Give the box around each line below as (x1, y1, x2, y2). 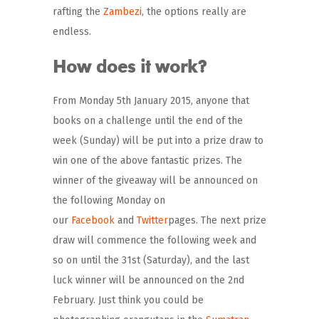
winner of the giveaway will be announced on (53, 174, 258, 187)
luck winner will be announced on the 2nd (53, 273, 244, 286)
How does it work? (53, 56, 207, 77)
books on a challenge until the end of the (53, 114, 243, 127)
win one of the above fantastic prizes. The (53, 154, 242, 167)
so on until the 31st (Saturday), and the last (53, 253, 249, 266)
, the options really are (142, 5, 246, 18)
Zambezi (103, 5, 142, 18)
